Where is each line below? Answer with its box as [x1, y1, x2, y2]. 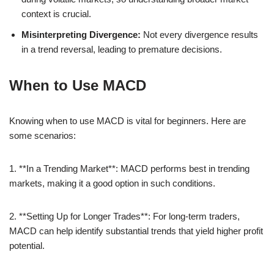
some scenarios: [9, 130, 76, 141]
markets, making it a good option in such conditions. [9, 177, 215, 188]
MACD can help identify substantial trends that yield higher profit [9, 225, 263, 236]
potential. [9, 240, 45, 251]
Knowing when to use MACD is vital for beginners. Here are [9, 115, 246, 126]
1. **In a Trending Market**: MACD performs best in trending [9, 163, 250, 174]
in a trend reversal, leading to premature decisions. [21, 43, 222, 54]
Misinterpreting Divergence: [21, 29, 141, 40]
